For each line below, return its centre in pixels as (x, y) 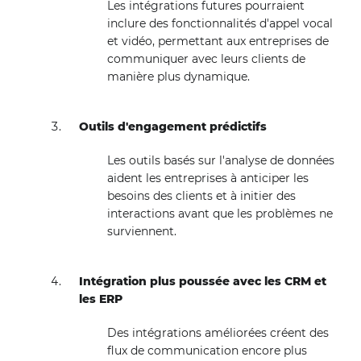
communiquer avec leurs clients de (206, 59)
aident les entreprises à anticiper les (207, 178)
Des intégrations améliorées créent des (218, 333)
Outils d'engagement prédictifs (173, 127)
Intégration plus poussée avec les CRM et (203, 281)
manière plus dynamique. (178, 77)
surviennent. (141, 231)
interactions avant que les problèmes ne (220, 214)
